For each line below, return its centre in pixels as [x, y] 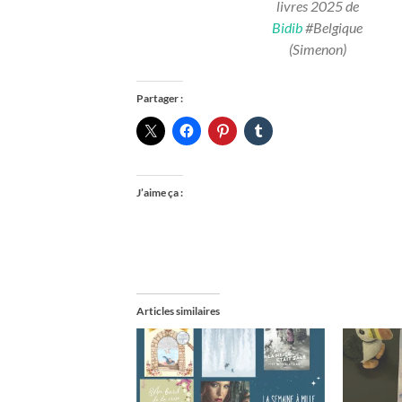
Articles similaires [178, 310]
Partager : [160, 98]
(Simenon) [317, 48]
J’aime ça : [160, 192]
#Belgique [332, 27]
